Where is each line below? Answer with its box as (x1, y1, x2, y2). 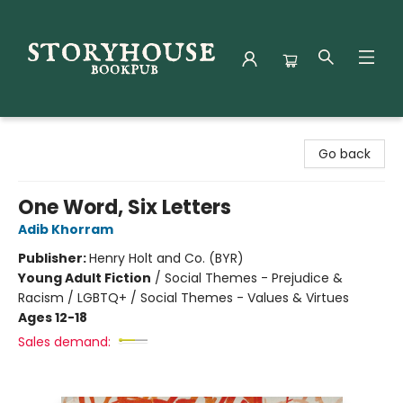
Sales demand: (18, 333, 111, 351)
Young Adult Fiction (18, 269, 151, 287)
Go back (318, 145, 371, 163)
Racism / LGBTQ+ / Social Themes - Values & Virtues (18, 289, 349, 307)
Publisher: (18, 249, 89, 267)
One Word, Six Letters (18, 193, 231, 221)
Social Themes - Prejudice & (165, 269, 343, 287)
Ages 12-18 (18, 309, 87, 327)
